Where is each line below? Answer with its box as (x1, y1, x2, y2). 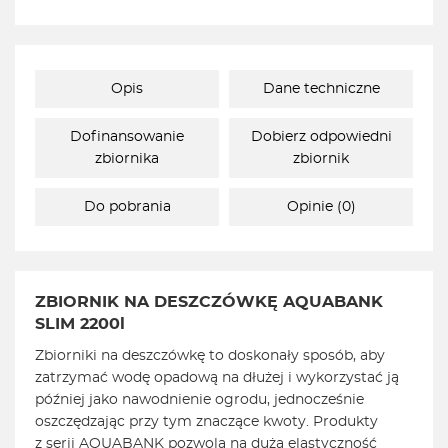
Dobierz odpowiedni (250, 130, 392, 145)
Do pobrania (83, 200, 171, 215)
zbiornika (95, 152, 159, 167)
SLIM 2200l (35, 316, 125, 333)
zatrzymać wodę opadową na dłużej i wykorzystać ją (35, 371, 399, 386)
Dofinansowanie (70, 130, 184, 145)
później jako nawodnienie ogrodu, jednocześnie (35, 393, 364, 408)
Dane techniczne (262, 82, 380, 97)
